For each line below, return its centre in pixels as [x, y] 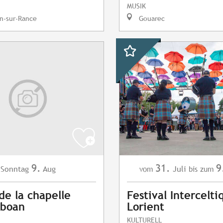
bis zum [201, 169]
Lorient [146, 207]
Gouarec [151, 18]
